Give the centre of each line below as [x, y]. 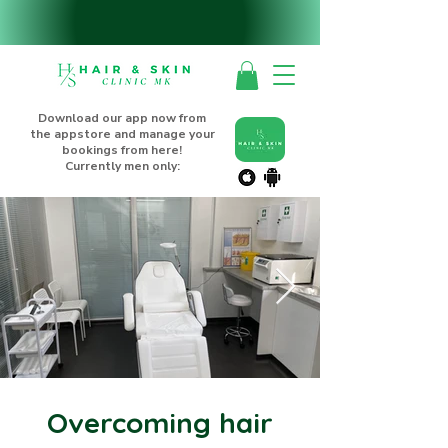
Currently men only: [122, 165]
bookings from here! [122, 149]
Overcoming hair [160, 422]
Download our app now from [122, 117]
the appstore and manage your [122, 133]
